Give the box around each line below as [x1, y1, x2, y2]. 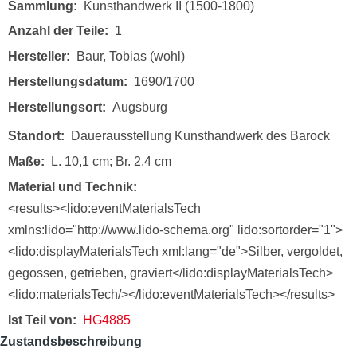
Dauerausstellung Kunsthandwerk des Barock [71, 129, 330, 143]
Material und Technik [8, 179, 133, 194]
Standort [8, 129, 61, 143]
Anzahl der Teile [8, 24, 104, 38]
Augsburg [112, 100, 167, 114]
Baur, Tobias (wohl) [76, 49, 185, 64]
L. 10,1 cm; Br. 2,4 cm [51, 155, 171, 169]
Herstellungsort [8, 100, 102, 114]
